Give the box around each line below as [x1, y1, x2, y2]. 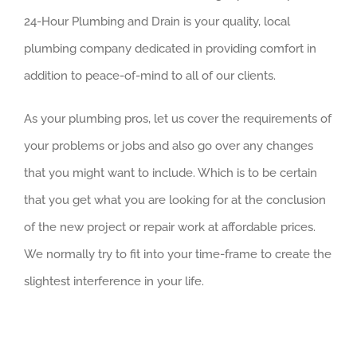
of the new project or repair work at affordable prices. [24, 220, 316, 235]
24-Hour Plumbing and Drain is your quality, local [24, 14, 290, 29]
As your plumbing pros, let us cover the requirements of [24, 112, 331, 127]
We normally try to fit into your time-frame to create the [24, 247, 331, 262]
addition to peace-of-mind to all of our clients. [24, 69, 276, 84]
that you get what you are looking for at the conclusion [24, 193, 326, 208]
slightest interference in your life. [24, 274, 204, 289]
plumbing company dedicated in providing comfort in [24, 41, 316, 57]
